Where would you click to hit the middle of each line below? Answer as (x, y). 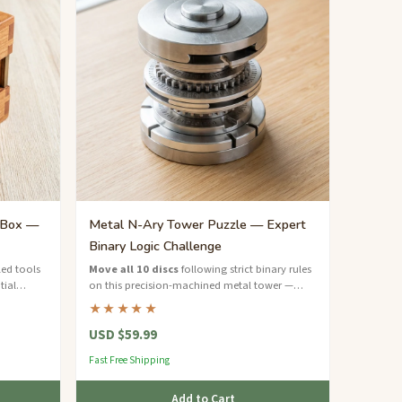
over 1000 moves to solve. (151, 301)
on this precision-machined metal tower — (191, 285)
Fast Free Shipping (129, 360)
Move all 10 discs (133, 269)
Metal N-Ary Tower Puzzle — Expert (197, 224)
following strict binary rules (245, 269)
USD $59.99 (122, 334)
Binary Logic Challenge (155, 246)
